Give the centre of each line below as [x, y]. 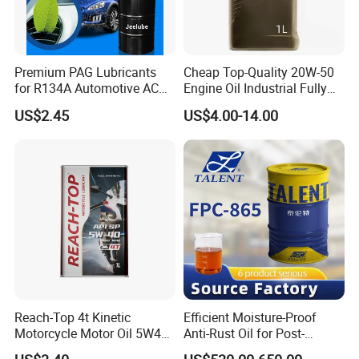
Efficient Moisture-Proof [250, 317]
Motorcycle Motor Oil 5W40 [92, 333]
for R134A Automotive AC [87, 89]
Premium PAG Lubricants [86, 73]
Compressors [52, 105]
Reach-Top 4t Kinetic [73, 317]
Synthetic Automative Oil [253, 105]
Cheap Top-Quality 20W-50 [258, 73]
